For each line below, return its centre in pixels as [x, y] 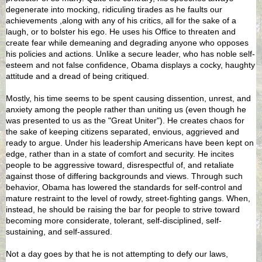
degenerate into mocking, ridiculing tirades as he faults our [114, 9]
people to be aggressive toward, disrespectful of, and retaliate [120, 165]
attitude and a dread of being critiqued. [77, 76]
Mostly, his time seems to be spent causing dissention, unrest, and [128, 98]
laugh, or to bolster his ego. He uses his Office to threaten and [121, 31]
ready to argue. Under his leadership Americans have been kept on [130, 142]
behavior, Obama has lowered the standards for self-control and [124, 187]
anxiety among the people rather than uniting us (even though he [126, 109]
